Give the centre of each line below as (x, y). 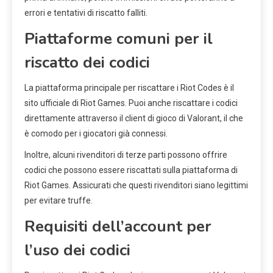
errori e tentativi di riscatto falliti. (86, 13)
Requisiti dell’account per (118, 227)
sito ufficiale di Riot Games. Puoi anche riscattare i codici (131, 103)
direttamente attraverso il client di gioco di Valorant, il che (134, 119)
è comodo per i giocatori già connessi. (96, 134)
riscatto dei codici (87, 63)
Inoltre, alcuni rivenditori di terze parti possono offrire (126, 155)
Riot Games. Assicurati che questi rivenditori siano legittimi (136, 186)
